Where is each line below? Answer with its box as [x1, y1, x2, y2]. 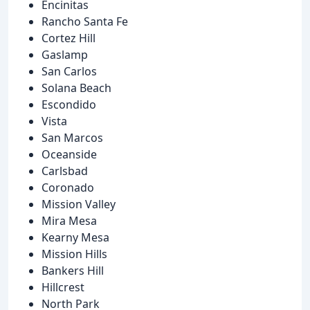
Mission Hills [42, 246, 107, 262]
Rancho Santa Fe [42, 14, 128, 30]
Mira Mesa [42, 213, 97, 229]
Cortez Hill [42, 30, 95, 46]
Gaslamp [42, 47, 88, 63]
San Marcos [42, 130, 103, 146]
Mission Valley [42, 197, 116, 212]
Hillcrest [42, 280, 84, 295]
